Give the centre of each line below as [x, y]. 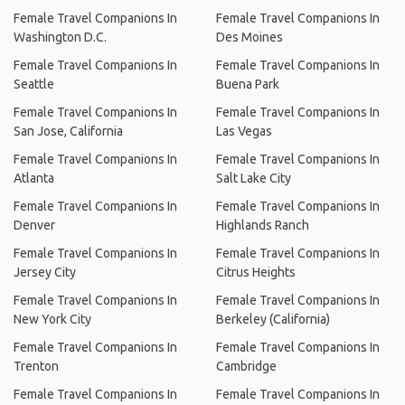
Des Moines [250, 37]
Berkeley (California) [273, 319]
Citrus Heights [256, 272]
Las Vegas [244, 131]
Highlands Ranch [263, 225]
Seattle [34, 84]
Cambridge [246, 366]
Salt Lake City [254, 178]
